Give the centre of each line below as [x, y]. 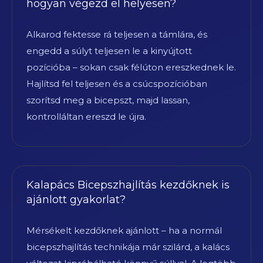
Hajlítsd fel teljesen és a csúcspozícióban [117, 83]
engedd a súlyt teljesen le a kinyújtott [109, 50]
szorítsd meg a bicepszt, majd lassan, [108, 100]
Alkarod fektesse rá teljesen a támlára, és [117, 34]
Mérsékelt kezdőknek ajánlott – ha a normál [124, 230]
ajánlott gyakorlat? [76, 199]
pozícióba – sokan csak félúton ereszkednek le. [131, 67]
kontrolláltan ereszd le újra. [86, 116]
